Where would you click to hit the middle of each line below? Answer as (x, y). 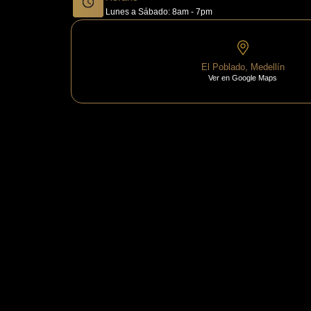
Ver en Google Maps (243, 78)
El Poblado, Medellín (243, 67)
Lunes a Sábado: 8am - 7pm (159, 12)
